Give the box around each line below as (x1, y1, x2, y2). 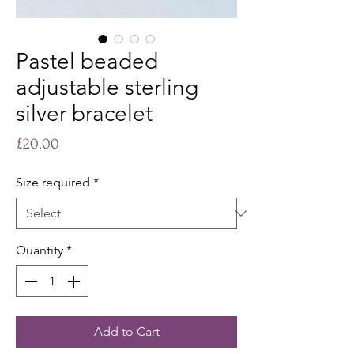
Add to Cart (93, 324, 160, 340)
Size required (16, 175, 90, 190)
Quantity (16, 243, 63, 258)
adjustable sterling (16, 74, 198, 101)
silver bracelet (16, 100, 153, 127)
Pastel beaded (16, 48, 158, 75)
